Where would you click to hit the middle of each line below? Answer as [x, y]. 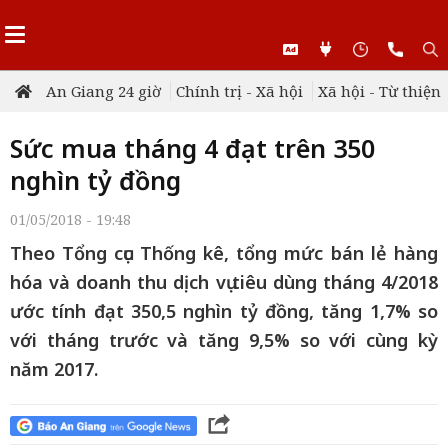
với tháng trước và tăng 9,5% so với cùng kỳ [224, 340]
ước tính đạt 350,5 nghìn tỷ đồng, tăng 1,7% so [224, 311]
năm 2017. [54, 369]
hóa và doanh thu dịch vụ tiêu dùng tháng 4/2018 [224, 282]
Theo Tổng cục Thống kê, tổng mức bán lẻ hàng [224, 253]
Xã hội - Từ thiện [379, 91]
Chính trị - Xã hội [239, 91]
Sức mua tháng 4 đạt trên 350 [192, 148]
